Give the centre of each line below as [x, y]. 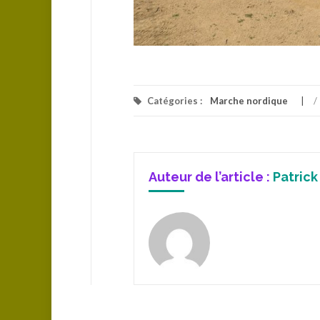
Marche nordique [249, 100]
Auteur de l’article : [211, 176]
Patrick [295, 176]
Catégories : [175, 100]
